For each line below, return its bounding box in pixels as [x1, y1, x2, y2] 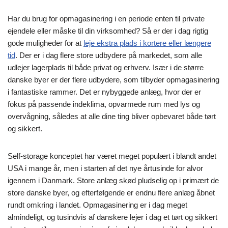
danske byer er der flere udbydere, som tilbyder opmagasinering [8, 75, 219, 84]
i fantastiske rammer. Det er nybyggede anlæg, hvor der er [8, 88, 201, 97]
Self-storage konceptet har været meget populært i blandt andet [8, 152, 216, 161]
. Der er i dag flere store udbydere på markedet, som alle [15, 51, 202, 60]
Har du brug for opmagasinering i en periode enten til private [8, 14, 205, 23]
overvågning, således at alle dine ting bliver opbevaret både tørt [8, 112, 216, 121]
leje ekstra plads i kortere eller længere [83, 39, 211, 48]
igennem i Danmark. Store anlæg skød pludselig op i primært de [8, 176, 219, 185]
